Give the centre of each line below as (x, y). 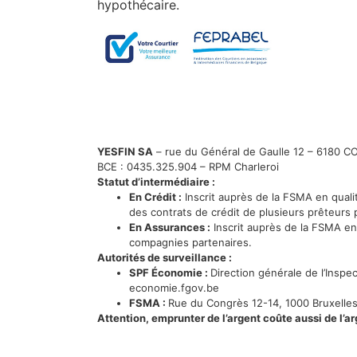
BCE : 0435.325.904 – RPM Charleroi (188, 167)
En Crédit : (155, 197)
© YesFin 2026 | (139, 336)
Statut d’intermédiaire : (156, 182)
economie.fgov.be (174, 288)
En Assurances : (170, 227)
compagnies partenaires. (190, 242)
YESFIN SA (125, 151)
